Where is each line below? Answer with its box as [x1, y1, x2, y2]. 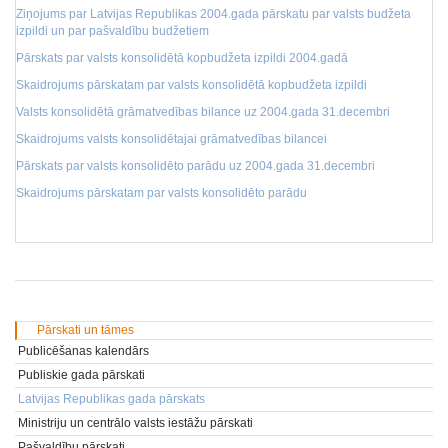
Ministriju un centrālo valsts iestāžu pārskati [18, 416, 253, 430]
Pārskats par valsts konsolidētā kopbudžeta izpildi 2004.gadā [16, 51, 348, 65]
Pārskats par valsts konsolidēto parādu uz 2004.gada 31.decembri [16, 159, 375, 173]
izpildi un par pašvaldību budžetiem [16, 24, 209, 38]
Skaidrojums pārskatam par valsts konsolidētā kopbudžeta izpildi [16, 78, 367, 92]
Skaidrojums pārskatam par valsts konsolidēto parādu [16, 186, 307, 200]
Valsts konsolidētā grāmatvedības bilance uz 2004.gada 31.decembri [16, 105, 390, 119]
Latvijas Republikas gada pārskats [18, 392, 205, 406]
